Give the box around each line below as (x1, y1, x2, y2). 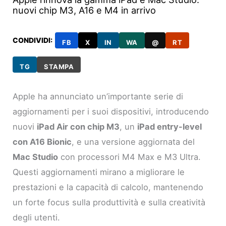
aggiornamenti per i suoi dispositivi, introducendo (13, 106, 209, 117)
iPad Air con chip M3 (37, 122, 120, 132)
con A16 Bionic (13, 137, 72, 147)
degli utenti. (13, 212, 61, 223)
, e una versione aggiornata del (72, 137, 195, 147)
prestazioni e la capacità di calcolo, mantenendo (13, 182, 204, 193)
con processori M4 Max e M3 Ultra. (58, 152, 201, 162)
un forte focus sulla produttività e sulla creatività (13, 197, 206, 208)
